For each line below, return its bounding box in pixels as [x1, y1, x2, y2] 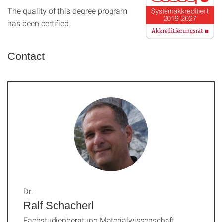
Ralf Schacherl [23, 199, 94, 212]
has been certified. [7, 18, 71, 28]
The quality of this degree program [7, 5, 127, 16]
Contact [7, 50, 45, 62]
